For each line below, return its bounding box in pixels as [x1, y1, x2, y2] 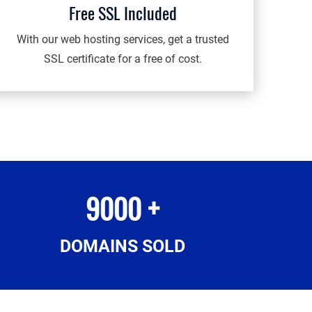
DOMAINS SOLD [60, 236, 185, 256]
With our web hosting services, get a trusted [16, 33, 229, 46]
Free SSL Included [68, 2, 177, 24]
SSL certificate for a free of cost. [43, 52, 202, 65]
